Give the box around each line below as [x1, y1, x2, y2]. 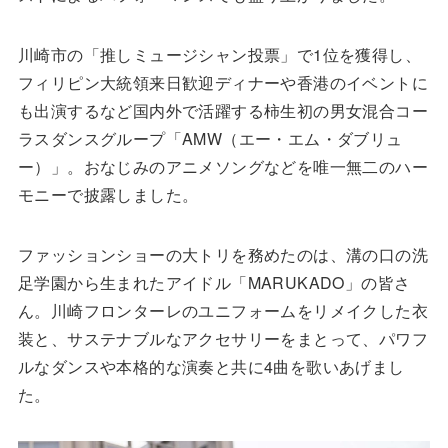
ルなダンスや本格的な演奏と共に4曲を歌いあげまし [17, 354, 405, 378]
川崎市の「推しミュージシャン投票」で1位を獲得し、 [17, 42, 421, 66]
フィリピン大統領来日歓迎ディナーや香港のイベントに [17, 70, 428, 94]
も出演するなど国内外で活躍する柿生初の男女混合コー [17, 98, 428, 122]
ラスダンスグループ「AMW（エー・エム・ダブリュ [17, 126, 403, 150]
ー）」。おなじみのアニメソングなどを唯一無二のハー [17, 154, 428, 178]
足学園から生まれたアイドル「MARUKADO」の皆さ [17, 270, 411, 294]
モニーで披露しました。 [17, 182, 199, 206]
